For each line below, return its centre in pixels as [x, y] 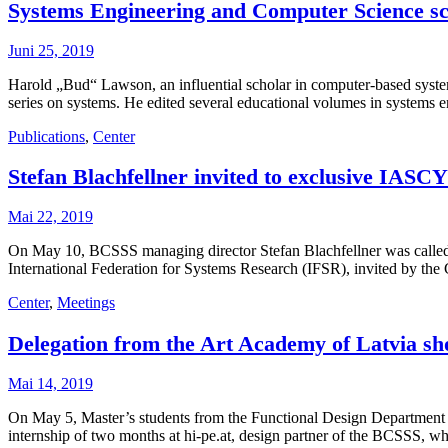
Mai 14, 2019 [50, 383]
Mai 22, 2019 [50, 217]
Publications [46, 136]
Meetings [86, 303]
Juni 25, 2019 [51, 50]
